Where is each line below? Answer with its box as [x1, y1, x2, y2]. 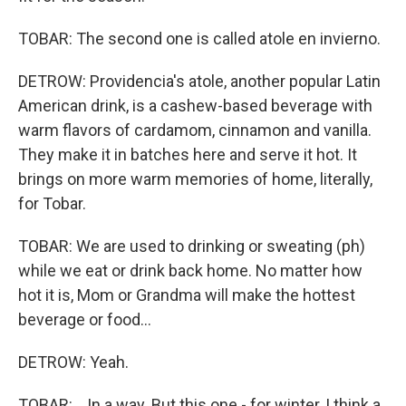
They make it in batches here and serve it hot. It [18, 145, 357, 165]
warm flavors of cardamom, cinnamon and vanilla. [18, 121, 372, 140]
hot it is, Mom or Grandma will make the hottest [18, 285, 355, 305]
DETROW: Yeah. [18, 353, 129, 372]
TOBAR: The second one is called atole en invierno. [18, 29, 381, 49]
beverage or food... [18, 310, 151, 330]
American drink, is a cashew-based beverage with [18, 96, 372, 116]
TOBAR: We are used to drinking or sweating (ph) [18, 237, 365, 256]
